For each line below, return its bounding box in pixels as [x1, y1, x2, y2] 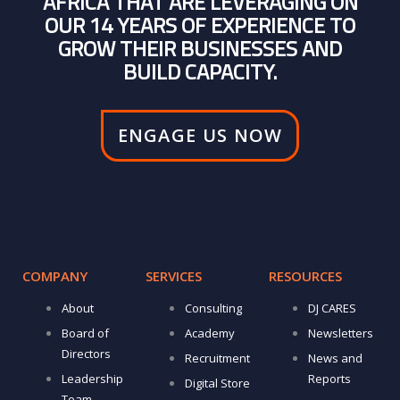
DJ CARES [307, 300, 356, 317]
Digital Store [184, 375, 250, 392]
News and [307, 350, 362, 367]
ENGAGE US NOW [117, 123, 283, 148]
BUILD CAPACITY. [123, 55, 277, 88]
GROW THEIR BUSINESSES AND [58, 32, 342, 65]
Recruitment [184, 350, 250, 367]
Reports [307, 371, 351, 387]
